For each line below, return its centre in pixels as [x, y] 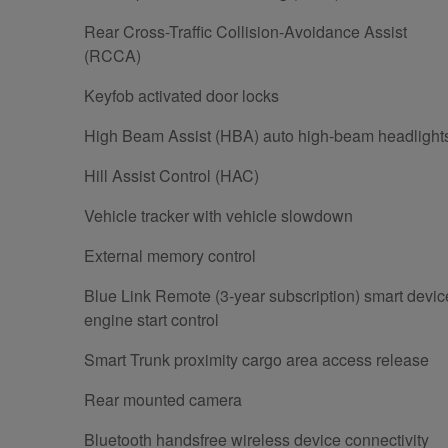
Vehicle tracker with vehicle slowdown [218, 215]
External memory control [170, 255]
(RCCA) [112, 55]
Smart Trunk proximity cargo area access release [256, 359]
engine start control [151, 319]
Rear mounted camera [163, 399]
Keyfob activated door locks [181, 95]
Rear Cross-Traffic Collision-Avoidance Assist [246, 31]
